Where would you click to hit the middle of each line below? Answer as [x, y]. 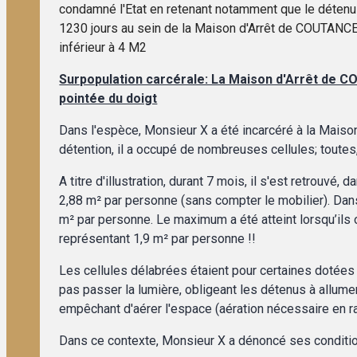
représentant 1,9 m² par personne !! [158, 238]
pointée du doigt [108, 98]
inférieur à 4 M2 [103, 47]
